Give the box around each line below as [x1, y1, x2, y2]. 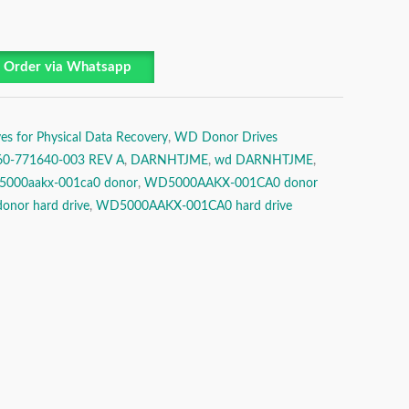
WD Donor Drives [174, 131, 278, 144]
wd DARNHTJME [215, 153, 313, 167]
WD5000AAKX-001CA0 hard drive [96, 199, 292, 213]
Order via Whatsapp [3, 60, 131, 75]
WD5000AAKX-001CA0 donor [144, 176, 318, 190]
